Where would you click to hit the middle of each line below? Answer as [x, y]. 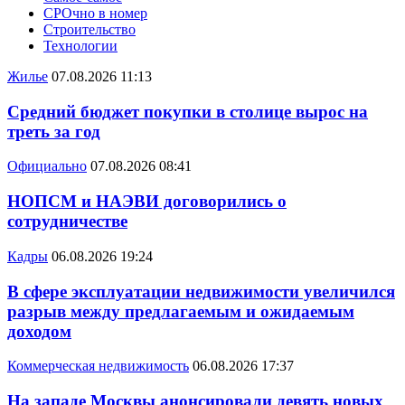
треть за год [54, 131]
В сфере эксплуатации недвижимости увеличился [201, 291]
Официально [47, 166]
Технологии [80, 46]
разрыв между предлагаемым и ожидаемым [181, 311]
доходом [39, 331]
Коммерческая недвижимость [98, 366]
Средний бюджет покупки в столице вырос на [188, 111]
